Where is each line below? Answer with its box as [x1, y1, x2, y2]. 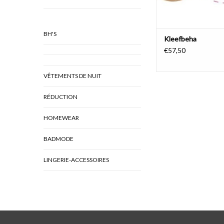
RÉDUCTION [43, 93, 77, 100]
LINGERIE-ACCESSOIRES [43, 156, 109, 163]
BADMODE [43, 135, 73, 142]
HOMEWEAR [43, 114, 79, 121]
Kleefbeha [164, 34, 196, 43]
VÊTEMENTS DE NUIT [43, 72, 101, 79]
